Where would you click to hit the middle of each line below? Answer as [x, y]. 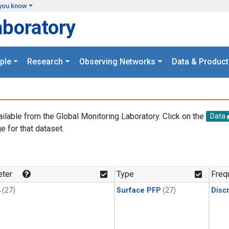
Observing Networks [117, 62]
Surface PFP [139, 191]
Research [45, 62]
